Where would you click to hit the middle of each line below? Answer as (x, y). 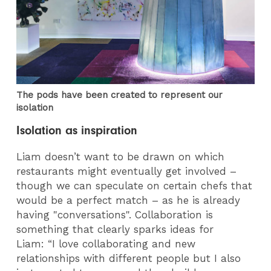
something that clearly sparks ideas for (115, 230)
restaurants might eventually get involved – (127, 171)
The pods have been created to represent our (120, 95)
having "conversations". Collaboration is (115, 215)
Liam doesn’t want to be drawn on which (121, 157)
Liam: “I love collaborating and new (106, 244)
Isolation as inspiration (79, 131)
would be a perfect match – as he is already (129, 201)
